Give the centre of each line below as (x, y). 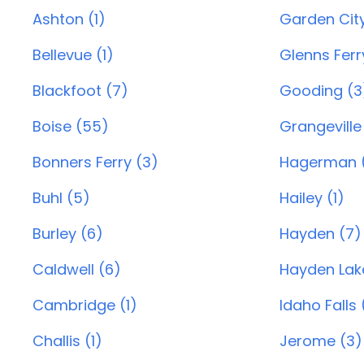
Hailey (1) (312, 198)
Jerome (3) (321, 341)
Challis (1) (67, 341)
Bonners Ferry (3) (95, 162)
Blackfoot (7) (80, 91)
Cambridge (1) (85, 305)
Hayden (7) (320, 234)
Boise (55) (71, 126)
